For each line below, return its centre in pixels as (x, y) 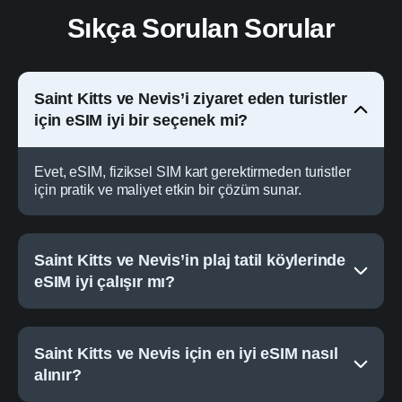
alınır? (58, 376)
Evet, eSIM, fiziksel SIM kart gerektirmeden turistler (192, 172)
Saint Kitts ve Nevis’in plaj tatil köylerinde (190, 261)
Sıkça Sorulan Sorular (201, 29)
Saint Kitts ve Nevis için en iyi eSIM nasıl (186, 354)
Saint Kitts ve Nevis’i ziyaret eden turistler (191, 99)
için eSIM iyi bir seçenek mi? (141, 121)
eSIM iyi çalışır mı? (105, 282)
